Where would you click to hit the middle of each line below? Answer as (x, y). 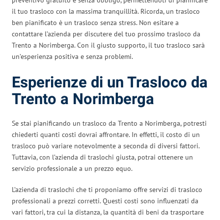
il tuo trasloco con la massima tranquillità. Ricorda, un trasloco (106, 11)
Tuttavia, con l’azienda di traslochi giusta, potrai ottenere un (102, 157)
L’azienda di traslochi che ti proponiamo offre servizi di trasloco (107, 189)
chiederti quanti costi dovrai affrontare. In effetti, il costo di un (106, 134)
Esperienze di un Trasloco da (110, 82)
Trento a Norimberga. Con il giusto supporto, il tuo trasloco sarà (108, 45)
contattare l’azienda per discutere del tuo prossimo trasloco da (106, 34)
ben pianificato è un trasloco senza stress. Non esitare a (95, 22)
